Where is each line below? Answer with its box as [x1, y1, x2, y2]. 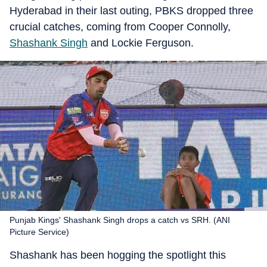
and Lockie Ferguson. [88, 37, 194, 49]
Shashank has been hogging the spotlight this [10, 249, 226, 261]
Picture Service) [10, 227, 69, 237]
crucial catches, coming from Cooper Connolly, [10, 21, 231, 33]
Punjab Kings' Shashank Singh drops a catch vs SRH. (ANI [10, 215, 230, 225]
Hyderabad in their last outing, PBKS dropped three [10, 5, 253, 17]
